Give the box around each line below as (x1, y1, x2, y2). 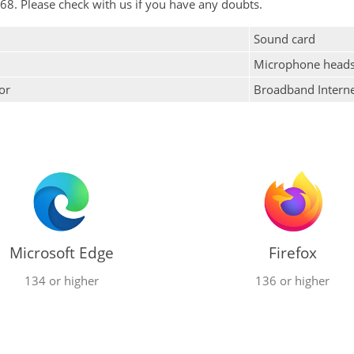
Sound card (254, 30, 315, 47)
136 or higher (255, 272, 330, 288)
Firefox (268, 243, 317, 263)
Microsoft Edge (9, 243, 114, 263)
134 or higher (24, 272, 99, 288)
